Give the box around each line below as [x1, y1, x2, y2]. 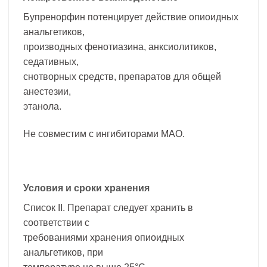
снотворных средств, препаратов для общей [23, 71, 221, 82]
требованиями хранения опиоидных [23, 232, 184, 243]
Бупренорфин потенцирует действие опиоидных [23, 11, 238, 22]
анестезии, [23, 86, 71, 97]
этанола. [23, 101, 61, 111]
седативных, [23, 56, 79, 67]
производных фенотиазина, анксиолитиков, [23, 41, 216, 52]
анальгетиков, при [23, 247, 103, 258]
